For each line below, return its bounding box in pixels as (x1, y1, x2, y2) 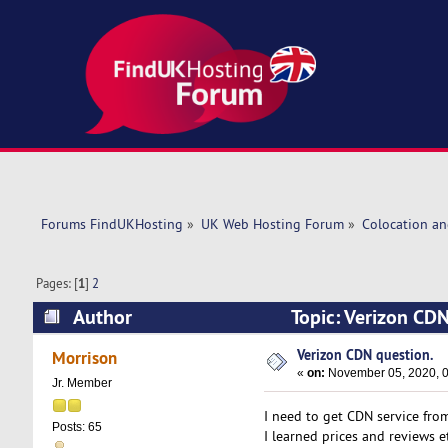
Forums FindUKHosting (40, 215, 183, 234)
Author (72, 303, 132, 330)
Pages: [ (36, 275, 79, 292)
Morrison (52, 346, 118, 370)
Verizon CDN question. (297, 344, 434, 364)
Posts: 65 (51, 420, 102, 435)
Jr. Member (51, 376, 112, 391)
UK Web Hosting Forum (200, 215, 344, 234)
